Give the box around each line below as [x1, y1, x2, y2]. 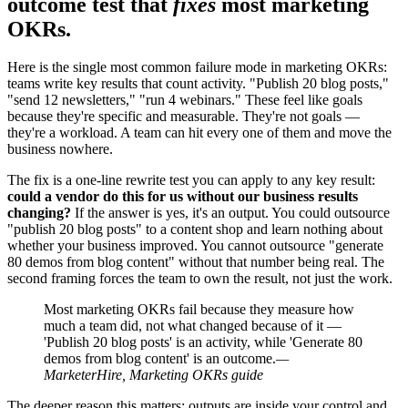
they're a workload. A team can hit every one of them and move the [7, 125, 392, 141]
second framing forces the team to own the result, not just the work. [7, 270, 393, 287]
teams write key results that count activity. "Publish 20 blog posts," [7, 76, 389, 92]
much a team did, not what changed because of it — [44, 318, 342, 334]
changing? [7, 205, 71, 221]
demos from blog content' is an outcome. [44, 351, 276, 367]
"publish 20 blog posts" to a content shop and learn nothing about [7, 221, 382, 238]
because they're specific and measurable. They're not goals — [7, 108, 360, 125]
